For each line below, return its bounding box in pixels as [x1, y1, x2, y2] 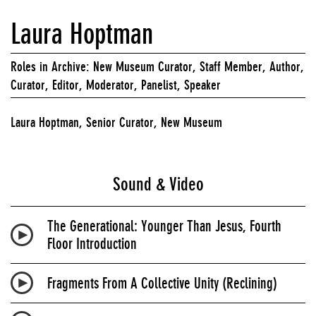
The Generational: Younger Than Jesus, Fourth [47, 217, 281, 235]
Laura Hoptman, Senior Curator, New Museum [11, 114, 222, 130]
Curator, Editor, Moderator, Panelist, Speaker [11, 76, 221, 92]
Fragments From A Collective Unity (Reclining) [47, 274, 277, 292]
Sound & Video [112, 173, 204, 195]
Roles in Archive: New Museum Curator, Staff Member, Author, [11, 58, 304, 74]
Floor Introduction [47, 234, 137, 253]
